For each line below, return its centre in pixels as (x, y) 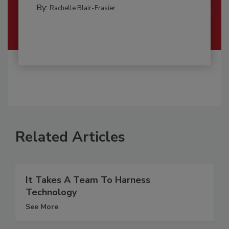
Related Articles (70, 137)
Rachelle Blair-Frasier (82, 8)
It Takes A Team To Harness (88, 180)
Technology (51, 192)
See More (42, 207)
